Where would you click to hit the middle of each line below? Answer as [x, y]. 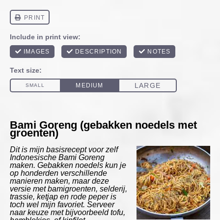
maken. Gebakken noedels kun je [68, 165]
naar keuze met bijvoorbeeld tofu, [68, 213]
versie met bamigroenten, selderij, [69, 189]
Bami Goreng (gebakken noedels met [103, 125]
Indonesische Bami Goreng [57, 158]
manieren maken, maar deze [59, 181]
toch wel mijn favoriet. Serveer [62, 205]
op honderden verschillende [58, 173]
